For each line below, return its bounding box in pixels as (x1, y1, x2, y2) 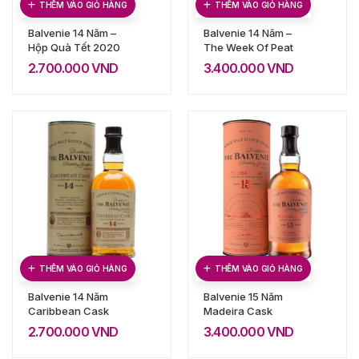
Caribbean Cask (28, 304, 109, 317)
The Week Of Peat (204, 40, 293, 54)
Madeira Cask (204, 304, 272, 317)
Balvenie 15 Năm (204, 289, 283, 303)
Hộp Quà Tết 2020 (28, 40, 120, 54)
